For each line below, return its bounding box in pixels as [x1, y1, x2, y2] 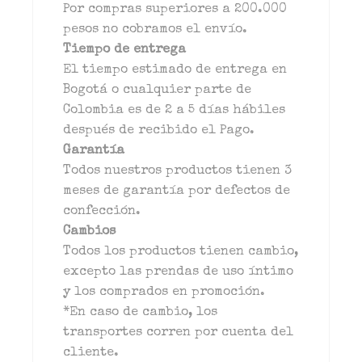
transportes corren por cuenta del [63, 326, 294, 339]
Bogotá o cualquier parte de [63, 84, 252, 97]
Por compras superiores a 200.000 [63, 3, 288, 16]
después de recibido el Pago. [63, 124, 255, 137]
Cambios [63, 225, 116, 238]
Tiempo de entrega [63, 44, 187, 57]
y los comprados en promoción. [63, 286, 266, 299]
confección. [63, 205, 141, 218]
